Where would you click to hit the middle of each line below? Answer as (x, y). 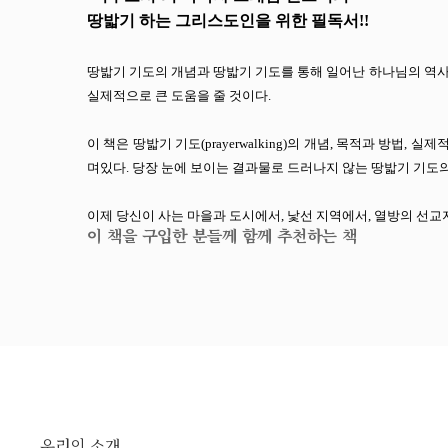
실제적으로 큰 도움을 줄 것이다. (179, 95)
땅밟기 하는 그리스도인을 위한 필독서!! (228, 20)
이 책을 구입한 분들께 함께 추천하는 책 (222, 235)
